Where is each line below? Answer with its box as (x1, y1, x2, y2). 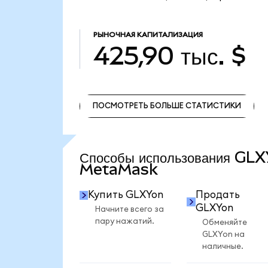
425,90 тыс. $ (93, 41, 246, 70)
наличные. (202, 242, 243, 251)
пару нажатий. (95, 217, 154, 226)
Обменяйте (202, 218, 247, 227)
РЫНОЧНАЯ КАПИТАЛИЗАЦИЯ (93, 31, 203, 39)
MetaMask (79, 160, 158, 178)
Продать (195, 190, 240, 200)
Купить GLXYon (88, 190, 164, 200)
